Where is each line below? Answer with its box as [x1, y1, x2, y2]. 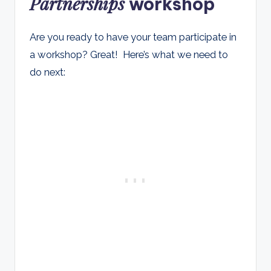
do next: [30, 65, 65, 78]
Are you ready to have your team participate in [30, 30, 237, 43]
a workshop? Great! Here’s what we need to [30, 48, 228, 60]
